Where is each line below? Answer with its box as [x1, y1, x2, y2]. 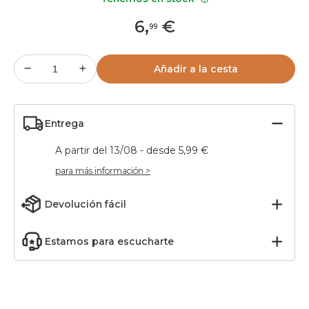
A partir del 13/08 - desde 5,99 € [55, 144, 208, 157]
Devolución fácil [45, 198, 126, 210]
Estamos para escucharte [45, 235, 174, 248]
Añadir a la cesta [154, 63, 238, 75]
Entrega [45, 117, 84, 130]
